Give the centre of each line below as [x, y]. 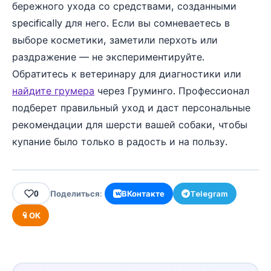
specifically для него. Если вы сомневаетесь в [121, 23]
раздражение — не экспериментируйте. [108, 57]
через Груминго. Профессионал [172, 90]
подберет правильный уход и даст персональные [131, 107]
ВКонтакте [143, 193]
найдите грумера [53, 90]
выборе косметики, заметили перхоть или [115, 40]
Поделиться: [76, 193]
